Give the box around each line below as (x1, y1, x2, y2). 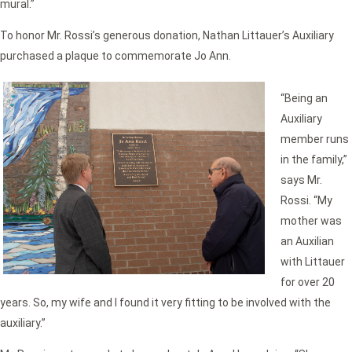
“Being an (280, 92, 328, 105)
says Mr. (280, 174, 322, 187)
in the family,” (280, 153, 347, 167)
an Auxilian (280, 235, 334, 248)
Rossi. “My (280, 194, 332, 207)
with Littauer (280, 255, 345, 269)
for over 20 (280, 276, 335, 289)
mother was (280, 214, 342, 228)
